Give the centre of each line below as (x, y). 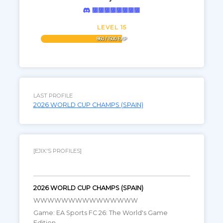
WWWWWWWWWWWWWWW (85, 200)
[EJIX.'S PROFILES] (57, 151)
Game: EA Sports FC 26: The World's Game (100, 213)
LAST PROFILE (53, 96)
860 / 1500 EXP (111, 39)
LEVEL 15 (111, 27)
